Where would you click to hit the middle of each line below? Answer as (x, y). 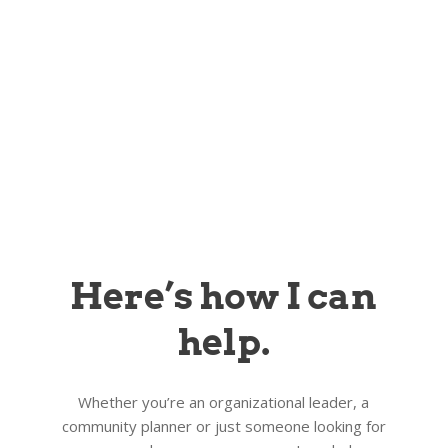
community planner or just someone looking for (223, 426)
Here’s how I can (224, 296)
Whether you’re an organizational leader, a (224, 402)
